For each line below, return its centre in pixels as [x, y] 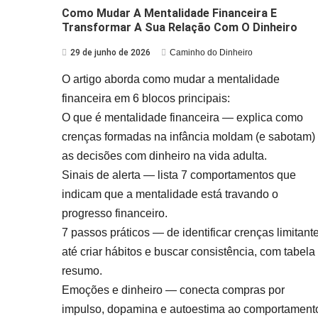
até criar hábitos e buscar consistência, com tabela [188, 251]
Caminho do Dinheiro [211, 52]
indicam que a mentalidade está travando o [170, 194]
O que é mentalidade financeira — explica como [182, 117]
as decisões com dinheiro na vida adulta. [164, 155]
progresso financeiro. [115, 213]
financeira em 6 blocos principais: [146, 98]
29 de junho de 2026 [110, 52]
